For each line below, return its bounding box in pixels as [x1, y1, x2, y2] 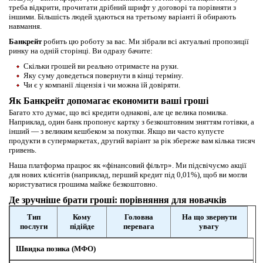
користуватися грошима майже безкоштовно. [9, 180, 157, 189]
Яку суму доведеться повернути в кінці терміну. [23, 71, 183, 80]
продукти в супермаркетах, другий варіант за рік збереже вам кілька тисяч [9, 136, 255, 146]
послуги [19, 222, 48, 231]
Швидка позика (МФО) [16, 244, 96, 254]
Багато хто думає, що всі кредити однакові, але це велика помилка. [9, 108, 228, 117]
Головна [124, 213, 153, 222]
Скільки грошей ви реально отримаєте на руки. [23, 62, 178, 71]
